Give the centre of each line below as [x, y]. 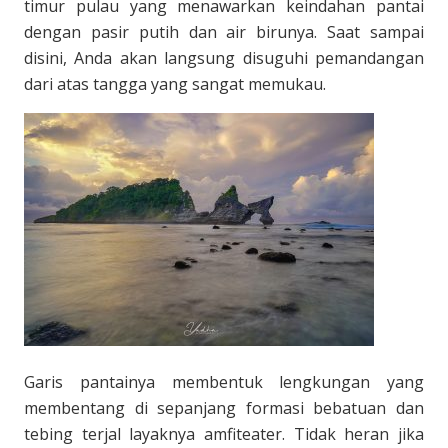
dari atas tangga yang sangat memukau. [175, 84]
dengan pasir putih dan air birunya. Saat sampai [224, 32]
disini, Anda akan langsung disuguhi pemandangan [224, 58]
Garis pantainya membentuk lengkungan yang [224, 382]
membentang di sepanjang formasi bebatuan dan [224, 408]
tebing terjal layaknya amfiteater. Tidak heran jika [224, 434]
